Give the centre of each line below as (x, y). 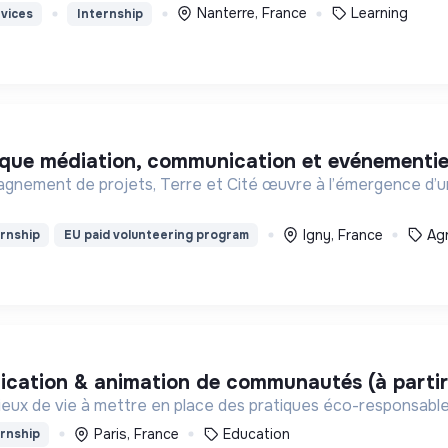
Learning (380, 13)
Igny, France (342, 234)
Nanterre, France (251, 13)
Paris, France (136, 433)
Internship (109, 13)
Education (257, 433)
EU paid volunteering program (156, 235)
